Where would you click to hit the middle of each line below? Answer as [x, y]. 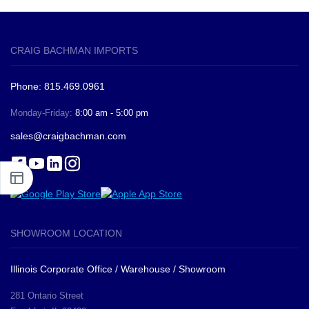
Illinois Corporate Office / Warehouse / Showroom [118, 269]
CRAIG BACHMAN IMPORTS [74, 51]
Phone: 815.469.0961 [58, 87]
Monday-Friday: [43, 113]
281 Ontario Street [47, 296]
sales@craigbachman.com [68, 136]
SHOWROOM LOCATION [66, 233]
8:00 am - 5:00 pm [112, 113]
